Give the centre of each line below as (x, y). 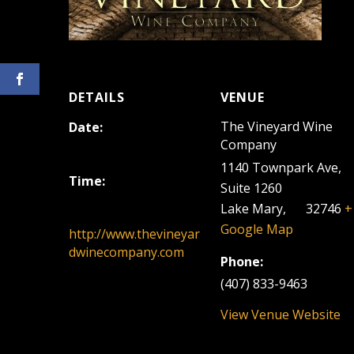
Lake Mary (252, 209)
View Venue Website (281, 314)
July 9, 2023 (102, 149)
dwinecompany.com (127, 252)
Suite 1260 (252, 188)
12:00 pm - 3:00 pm (124, 203)
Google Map (257, 229)
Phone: (242, 262)
